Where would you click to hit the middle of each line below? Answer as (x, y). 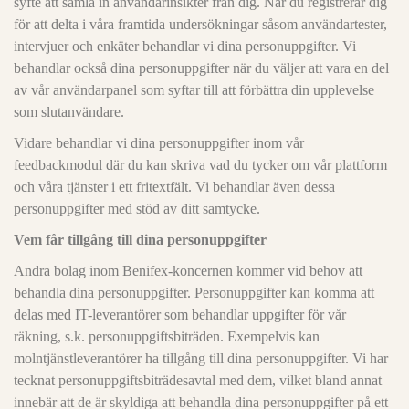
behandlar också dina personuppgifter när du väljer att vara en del (201, 68)
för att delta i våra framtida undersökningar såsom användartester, (200, 24)
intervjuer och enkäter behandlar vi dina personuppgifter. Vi (185, 46)
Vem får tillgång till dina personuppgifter (140, 240)
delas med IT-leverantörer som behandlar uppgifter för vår (180, 315)
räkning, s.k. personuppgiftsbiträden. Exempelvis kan (167, 336)
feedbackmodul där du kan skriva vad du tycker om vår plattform (200, 165)
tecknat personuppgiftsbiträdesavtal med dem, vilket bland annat (198, 380)
